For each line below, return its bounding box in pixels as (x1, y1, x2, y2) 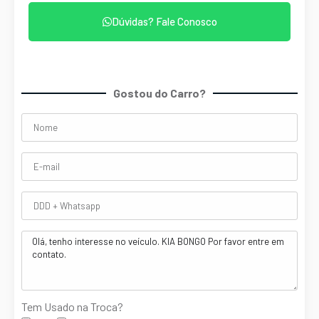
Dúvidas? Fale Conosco (111, 14, 217, 28)
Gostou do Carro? (113, 85, 206, 100)
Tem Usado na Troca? (21, 299, 123, 313)
